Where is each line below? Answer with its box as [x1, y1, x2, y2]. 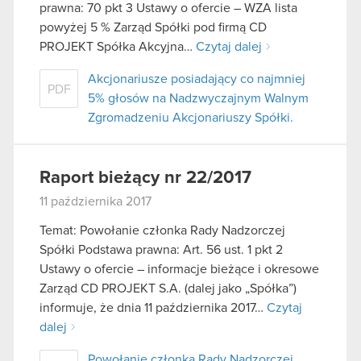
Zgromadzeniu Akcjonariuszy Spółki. [88, 111, 293, 125]
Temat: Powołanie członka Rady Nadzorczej [39, 223, 285, 237]
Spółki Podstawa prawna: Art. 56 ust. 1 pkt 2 [39, 243, 283, 256]
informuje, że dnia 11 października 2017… [39, 301, 267, 314]
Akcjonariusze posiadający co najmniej [88, 73, 305, 86]
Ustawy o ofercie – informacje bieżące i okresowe [39, 262, 319, 276]
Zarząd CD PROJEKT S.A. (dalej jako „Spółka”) [39, 281, 297, 295]
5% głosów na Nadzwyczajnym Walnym [88, 92, 309, 106]
